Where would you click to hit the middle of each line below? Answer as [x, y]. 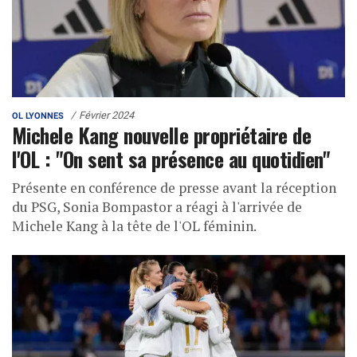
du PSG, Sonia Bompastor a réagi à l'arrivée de [157, 206]
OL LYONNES [38, 116]
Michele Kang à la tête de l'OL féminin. [134, 226]
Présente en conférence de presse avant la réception [174, 187]
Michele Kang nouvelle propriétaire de [162, 134]
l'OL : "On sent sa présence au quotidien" [171, 158]
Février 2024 [106, 115]
